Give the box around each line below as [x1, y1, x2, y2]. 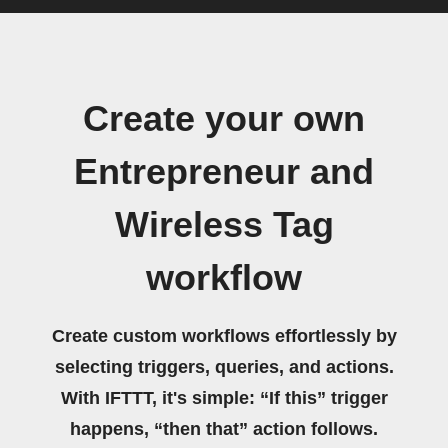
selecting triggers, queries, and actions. [54, 357, 394, 377]
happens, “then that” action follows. [70, 419, 378, 439]
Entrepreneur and [74, 152, 374, 192]
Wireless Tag [114, 205, 334, 245]
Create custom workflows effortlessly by [51, 326, 397, 346]
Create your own [83, 99, 365, 139]
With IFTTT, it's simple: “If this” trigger [60, 388, 388, 408]
